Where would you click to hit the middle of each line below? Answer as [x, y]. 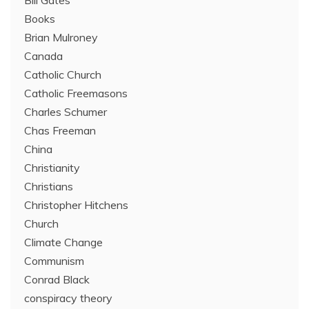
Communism [54, 261]
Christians [49, 186]
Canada [43, 56]
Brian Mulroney [61, 37]
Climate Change [63, 242]
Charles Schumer [66, 112]
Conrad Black [57, 279]
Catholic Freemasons [76, 93]
